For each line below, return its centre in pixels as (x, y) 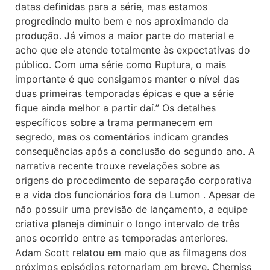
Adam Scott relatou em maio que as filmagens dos (131, 253)
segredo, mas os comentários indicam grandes (122, 137)
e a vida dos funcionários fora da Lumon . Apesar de (135, 195)
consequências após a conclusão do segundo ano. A (135, 151)
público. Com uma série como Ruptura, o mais (121, 64)
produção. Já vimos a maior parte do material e (124, 36)
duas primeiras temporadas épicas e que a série (124, 93)
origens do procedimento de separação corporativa (133, 180)
